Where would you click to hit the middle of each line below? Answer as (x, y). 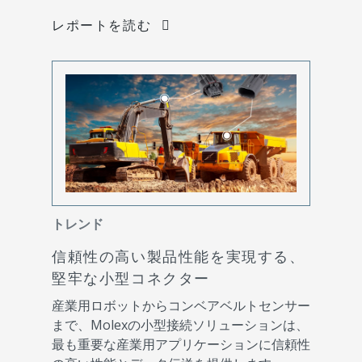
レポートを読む (102, 25)
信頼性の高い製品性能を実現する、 (179, 257)
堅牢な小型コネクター (131, 278)
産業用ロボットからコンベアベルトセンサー (181, 306)
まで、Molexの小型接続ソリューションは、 (180, 325)
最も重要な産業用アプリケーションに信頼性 (181, 345)
